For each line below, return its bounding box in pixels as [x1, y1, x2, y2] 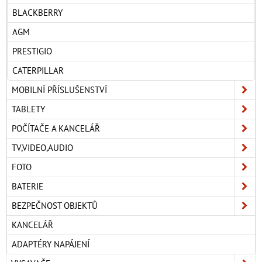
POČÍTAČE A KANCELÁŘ [12, 122, 100, 134]
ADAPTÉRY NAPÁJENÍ [12, 238, 89, 250]
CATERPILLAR [12, 64, 64, 76]
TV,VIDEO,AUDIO [12, 142, 73, 153]
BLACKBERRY [12, 6, 63, 18]
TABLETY [12, 103, 45, 115]
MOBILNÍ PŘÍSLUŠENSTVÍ [12, 84, 107, 95]
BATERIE [12, 180, 43, 192]
